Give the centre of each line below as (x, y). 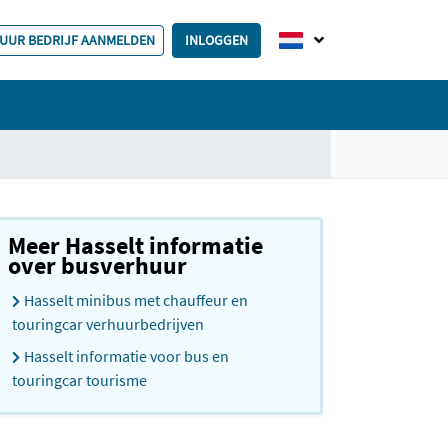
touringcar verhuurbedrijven (109, 324)
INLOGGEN (216, 39)
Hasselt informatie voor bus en (126, 356)
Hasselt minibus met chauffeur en (136, 300)
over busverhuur (97, 265)
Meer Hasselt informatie (135, 245)
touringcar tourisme (79, 380)
